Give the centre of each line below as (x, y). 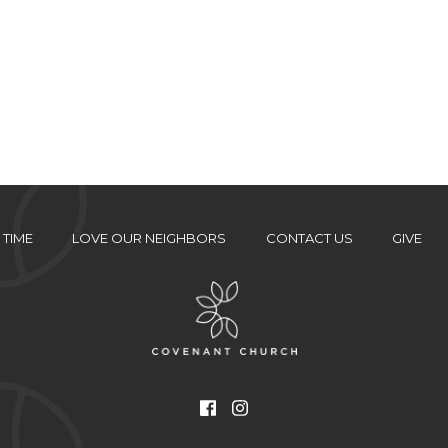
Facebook (259, 408)
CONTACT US (309, 238)
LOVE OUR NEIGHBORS (149, 238)
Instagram (293, 408)
